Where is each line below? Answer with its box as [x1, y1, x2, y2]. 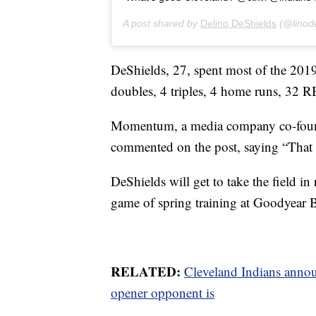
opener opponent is [111, 283, 214, 301]
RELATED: [111, 261, 184, 281]
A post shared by [123, 17, 200, 29]
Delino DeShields [200, 17, 276, 29]
